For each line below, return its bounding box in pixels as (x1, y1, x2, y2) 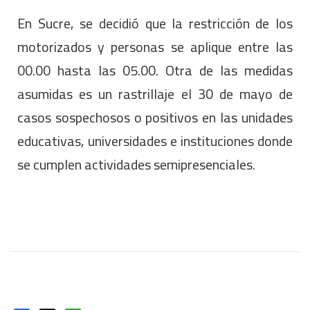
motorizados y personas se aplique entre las (17, 34, 293, 60)
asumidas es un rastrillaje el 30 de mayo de (17, 81, 293, 107)
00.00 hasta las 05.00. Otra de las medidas (17, 57, 293, 84)
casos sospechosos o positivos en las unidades (17, 104, 293, 131)
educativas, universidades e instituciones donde (17, 128, 293, 154)
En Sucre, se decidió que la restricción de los (17, 10, 293, 37)
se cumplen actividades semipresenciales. (17, 152, 255, 178)
